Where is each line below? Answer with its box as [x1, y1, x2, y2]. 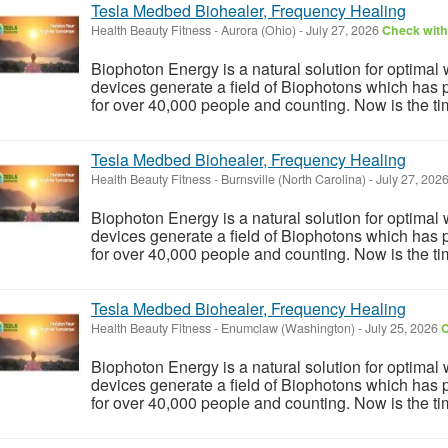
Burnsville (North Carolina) [221, 169, 366, 188]
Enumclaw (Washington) [221, 318, 355, 337]
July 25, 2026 [362, 318, 441, 337]
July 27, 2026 [303, 20, 382, 39]
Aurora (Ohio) [221, 20, 296, 39]
